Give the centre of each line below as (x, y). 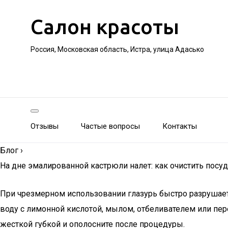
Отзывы (45, 126)
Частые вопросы (110, 126)
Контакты (180, 126)
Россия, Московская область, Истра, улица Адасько (117, 49)
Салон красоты (105, 27)
